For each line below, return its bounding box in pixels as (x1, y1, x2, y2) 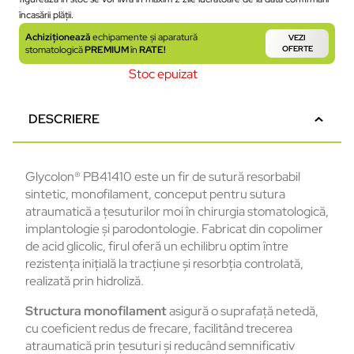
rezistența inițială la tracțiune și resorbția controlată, (25, 255, 303, 273)
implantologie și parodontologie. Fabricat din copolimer (25, 220, 323, 238)
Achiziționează (25, 30, 92, 43)
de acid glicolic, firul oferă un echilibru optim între (25, 238, 288, 255)
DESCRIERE (28, 111, 100, 128)
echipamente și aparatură (92, 30, 198, 43)
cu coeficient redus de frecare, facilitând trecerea (25, 320, 292, 337)
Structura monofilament (25, 303, 167, 320)
